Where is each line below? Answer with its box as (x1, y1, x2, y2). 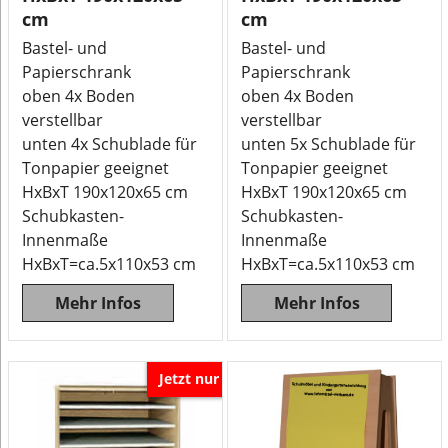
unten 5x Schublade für (241, 133, 416, 155)
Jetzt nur (159, 368, 219, 388)
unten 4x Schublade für (22, 133, 198, 155)
